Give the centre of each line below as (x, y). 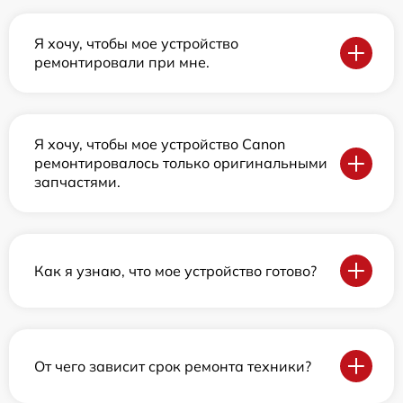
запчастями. (77, 182)
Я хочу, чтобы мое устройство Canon (160, 144)
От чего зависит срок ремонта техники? (173, 366)
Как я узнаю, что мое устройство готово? (175, 270)
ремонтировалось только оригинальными (181, 163)
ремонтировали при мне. (122, 63)
